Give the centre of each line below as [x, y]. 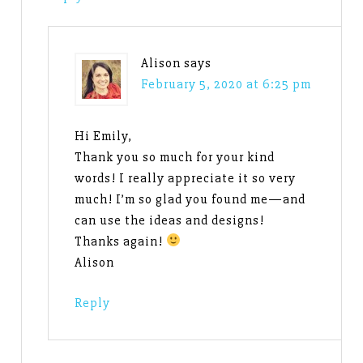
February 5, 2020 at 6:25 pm [226, 84]
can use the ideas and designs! [170, 220]
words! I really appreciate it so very [186, 178]
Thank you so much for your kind [175, 157]
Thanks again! [121, 241]
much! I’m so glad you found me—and [190, 199]
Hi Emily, [104, 136]
